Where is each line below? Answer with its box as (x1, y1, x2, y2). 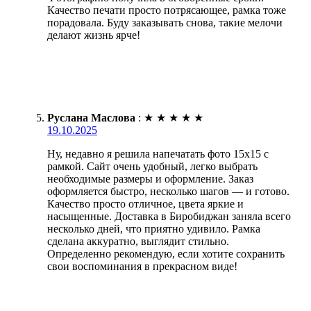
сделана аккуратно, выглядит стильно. (47, 235, 229, 247)
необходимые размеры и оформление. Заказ (47, 172, 253, 185)
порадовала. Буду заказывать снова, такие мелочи (47, 16, 283, 28)
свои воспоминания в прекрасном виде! (47, 260, 237, 272)
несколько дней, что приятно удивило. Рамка (47, 222, 260, 235)
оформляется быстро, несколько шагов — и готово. (47, 185, 289, 197)
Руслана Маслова (47, 111, 135, 124)
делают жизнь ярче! (47, 28, 140, 41)
